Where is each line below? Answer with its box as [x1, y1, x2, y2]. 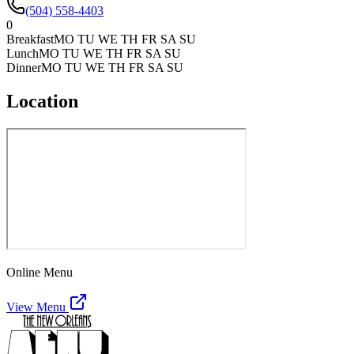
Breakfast [6, 32, 54, 46]
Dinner [6, 60, 41, 74]
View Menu [6, 299, 69, 314]
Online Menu [6, 265, 73, 279]
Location [6, 90, 78, 111]
